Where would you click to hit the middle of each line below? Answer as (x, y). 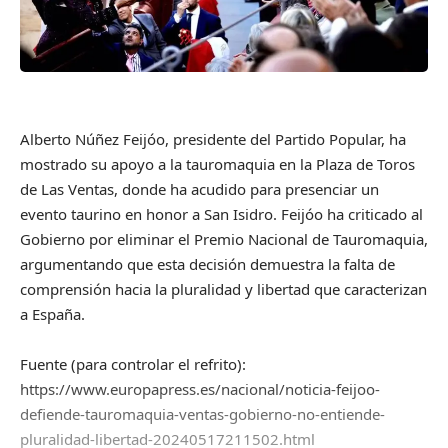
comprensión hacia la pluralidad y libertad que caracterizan (223, 288)
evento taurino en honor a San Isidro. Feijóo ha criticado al (221, 213)
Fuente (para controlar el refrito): (133, 363)
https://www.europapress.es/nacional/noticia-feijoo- (200, 388)
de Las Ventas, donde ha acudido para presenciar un (199, 188)
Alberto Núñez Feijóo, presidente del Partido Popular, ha (213, 138)
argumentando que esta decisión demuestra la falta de (207, 263)
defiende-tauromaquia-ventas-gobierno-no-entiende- (202, 413)
